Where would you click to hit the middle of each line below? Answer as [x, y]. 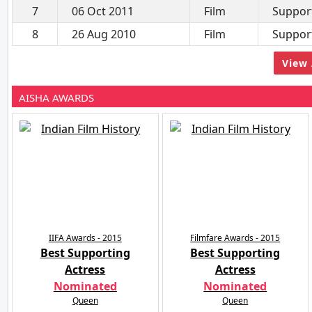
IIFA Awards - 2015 [85, 237]
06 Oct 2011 [103, 11]
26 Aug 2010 [104, 34]
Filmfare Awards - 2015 [235, 237]
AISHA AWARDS [56, 97]
